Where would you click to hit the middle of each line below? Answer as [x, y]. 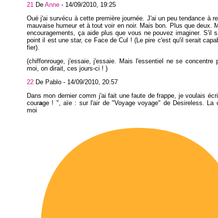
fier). [33, 48]
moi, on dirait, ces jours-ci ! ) [67, 68]
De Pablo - [50, 82]
